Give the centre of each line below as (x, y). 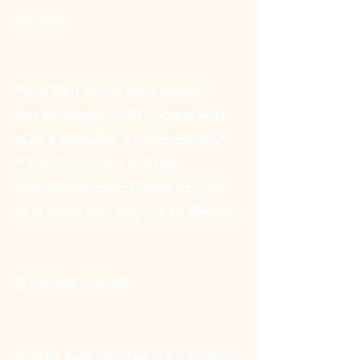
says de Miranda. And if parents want (122, 115)
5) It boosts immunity (71, 284)
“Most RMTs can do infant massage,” (117, 91)
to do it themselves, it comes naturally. (121, 139)
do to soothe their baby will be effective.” (127, 212)
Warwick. (42, 19)
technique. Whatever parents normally (121, 188)
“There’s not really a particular (99, 164)
